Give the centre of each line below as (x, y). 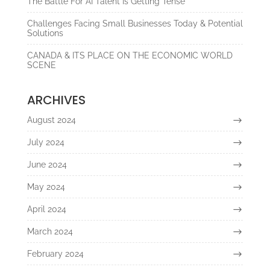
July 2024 (46, 143)
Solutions (45, 33)
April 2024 (46, 209)
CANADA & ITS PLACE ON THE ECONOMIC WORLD (130, 56)
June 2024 (47, 165)
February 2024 (55, 254)
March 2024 (50, 232)
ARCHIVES (56, 100)
